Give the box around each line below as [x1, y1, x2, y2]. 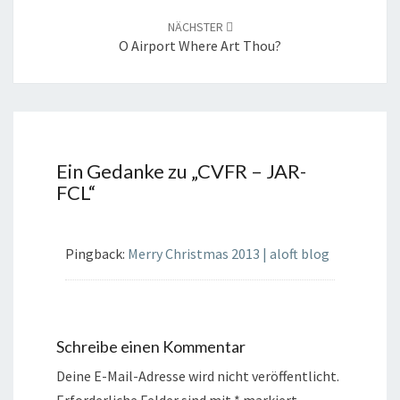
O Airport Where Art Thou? [119, 36, 281, 54]
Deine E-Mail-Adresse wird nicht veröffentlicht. [56, 366, 339, 385]
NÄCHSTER [167, 18, 226, 35]
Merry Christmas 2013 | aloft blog [128, 244, 329, 262]
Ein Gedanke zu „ [56, 158, 197, 183]
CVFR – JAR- [197, 158, 306, 183]
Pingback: [65, 244, 128, 262]
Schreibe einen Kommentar [56, 336, 246, 356]
